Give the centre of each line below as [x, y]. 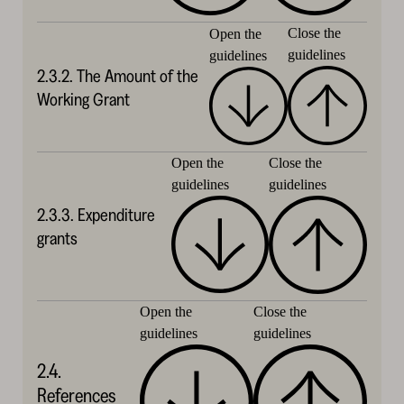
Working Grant [83, 99]
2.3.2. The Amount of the [117, 75]
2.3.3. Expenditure [96, 214]
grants [57, 238]
